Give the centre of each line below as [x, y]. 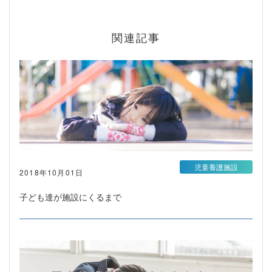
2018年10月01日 [52, 172]
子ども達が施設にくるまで [70, 196]
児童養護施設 [216, 166]
